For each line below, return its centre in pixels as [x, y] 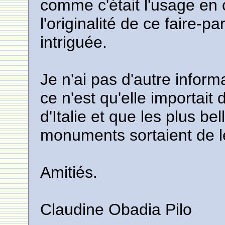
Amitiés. [69, 172]
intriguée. [74, 42]
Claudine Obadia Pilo [116, 209]
